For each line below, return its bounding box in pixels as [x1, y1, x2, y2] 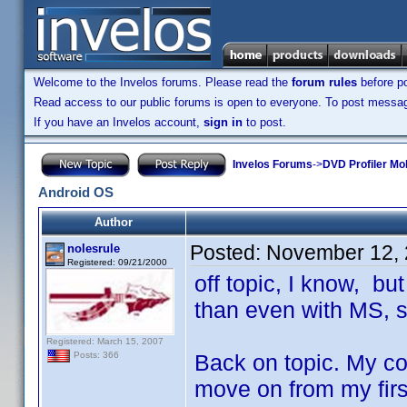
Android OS [38, 184, 114, 200]
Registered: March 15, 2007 [46, 336, 164, 346]
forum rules [292, 75, 357, 89]
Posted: [190, 241, 266, 264]
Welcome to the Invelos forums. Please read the [34, 75, 292, 89]
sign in [203, 115, 243, 129]
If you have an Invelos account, [34, 115, 203, 129]
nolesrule [67, 242, 120, 255]
